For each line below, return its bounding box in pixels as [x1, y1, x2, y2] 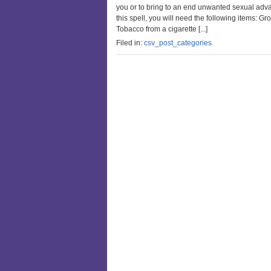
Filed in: [116, 39, 144, 47]
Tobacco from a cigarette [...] [116, 25, 207, 33]
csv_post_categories [144, 39, 212, 47]
